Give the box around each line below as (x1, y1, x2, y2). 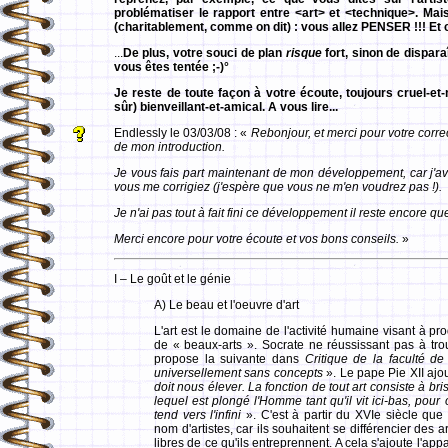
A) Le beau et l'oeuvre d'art (154, 298, 299, 312)
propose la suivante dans (154, 352, 305, 366)
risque (285, 46, 322, 60)
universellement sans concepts (154, 366, 323, 380)
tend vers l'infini (154, 408, 242, 422)
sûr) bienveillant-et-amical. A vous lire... (114, 100, 338, 114)
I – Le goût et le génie (114, 272, 231, 286)
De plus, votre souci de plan (123, 46, 286, 60)
